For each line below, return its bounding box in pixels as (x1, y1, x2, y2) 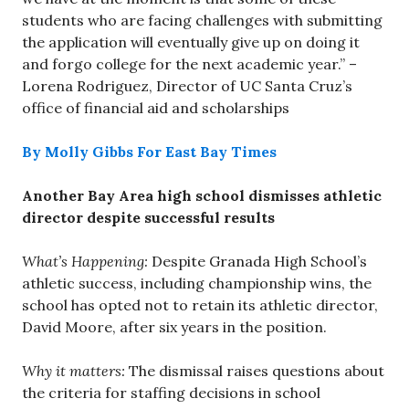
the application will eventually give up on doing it (22, 32, 360, 51)
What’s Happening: (22, 251, 148, 270)
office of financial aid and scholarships (22, 98, 289, 117)
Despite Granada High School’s (148, 251, 367, 270)
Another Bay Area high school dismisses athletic (22, 185, 382, 204)
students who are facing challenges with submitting (22, 10, 383, 29)
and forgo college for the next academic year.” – (22, 54, 357, 73)
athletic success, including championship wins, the (22, 273, 372, 292)
